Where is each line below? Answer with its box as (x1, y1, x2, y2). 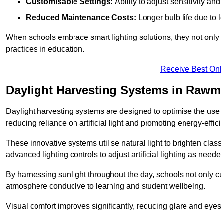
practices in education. (6, 44, 84, 53)
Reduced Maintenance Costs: (26, 13, 136, 22)
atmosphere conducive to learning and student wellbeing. (6, 182, 205, 190)
